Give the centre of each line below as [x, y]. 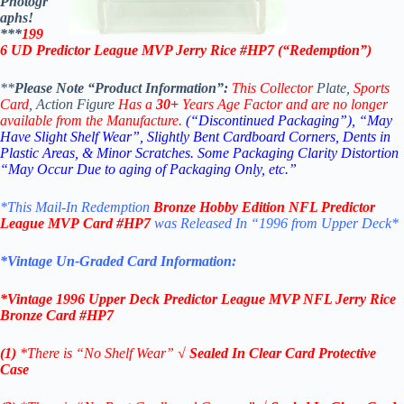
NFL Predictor [332, 207]
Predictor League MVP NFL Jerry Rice [280, 299]
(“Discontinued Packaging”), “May [289, 121]
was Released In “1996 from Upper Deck [273, 224]
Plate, [333, 88]
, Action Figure [73, 105]
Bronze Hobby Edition [221, 207]
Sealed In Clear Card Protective [283, 353]
